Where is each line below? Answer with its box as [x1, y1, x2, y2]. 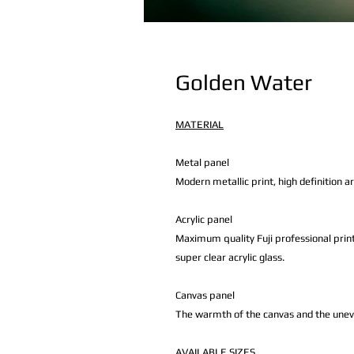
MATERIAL [175, 119, 224, 130]
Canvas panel [175, 289, 235, 301]
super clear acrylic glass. [175, 251, 284, 263]
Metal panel [175, 156, 229, 168]
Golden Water [175, 70, 312, 95]
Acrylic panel [175, 213, 232, 225]
